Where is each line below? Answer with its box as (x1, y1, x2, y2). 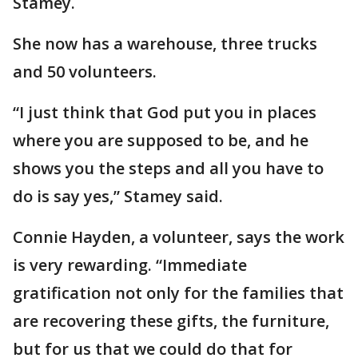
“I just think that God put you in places (13, 101, 316, 123)
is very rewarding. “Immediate (13, 254, 247, 276)
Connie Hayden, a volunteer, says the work (13, 226, 344, 248)
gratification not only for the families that (13, 282, 344, 304)
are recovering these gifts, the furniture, (13, 310, 329, 332)
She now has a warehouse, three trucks (13, 33, 317, 54)
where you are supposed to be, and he (13, 129, 308, 151)
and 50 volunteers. (13, 61, 157, 82)
